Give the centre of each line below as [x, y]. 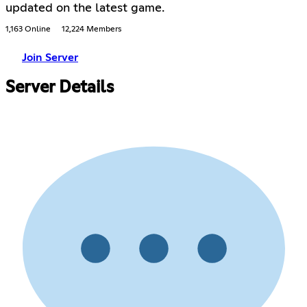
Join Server [50, 58]
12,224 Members [91, 30]
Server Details [60, 88]
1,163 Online [28, 30]
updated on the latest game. [85, 9]
